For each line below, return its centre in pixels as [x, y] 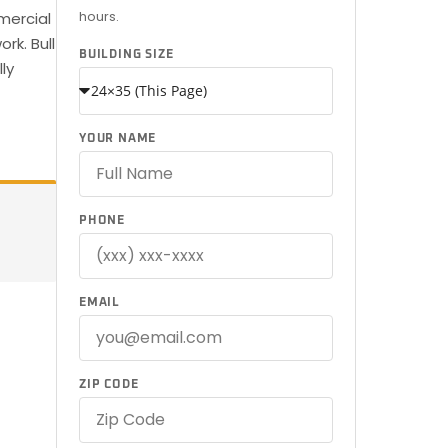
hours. [99, 16]
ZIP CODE [109, 385]
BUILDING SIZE [126, 55]
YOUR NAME [118, 139]
